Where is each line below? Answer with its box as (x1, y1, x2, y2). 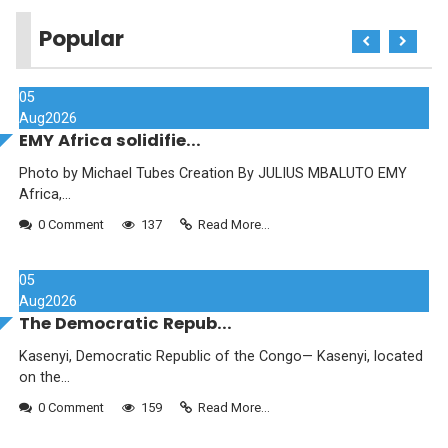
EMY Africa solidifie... (19, 128, 201, 152)
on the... (19, 368, 70, 386)
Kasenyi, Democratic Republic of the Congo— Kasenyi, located (19, 347, 423, 365)
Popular (39, 22, 124, 54)
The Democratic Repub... (19, 311, 232, 335)
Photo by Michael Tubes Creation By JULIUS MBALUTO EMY (19, 164, 407, 182)
